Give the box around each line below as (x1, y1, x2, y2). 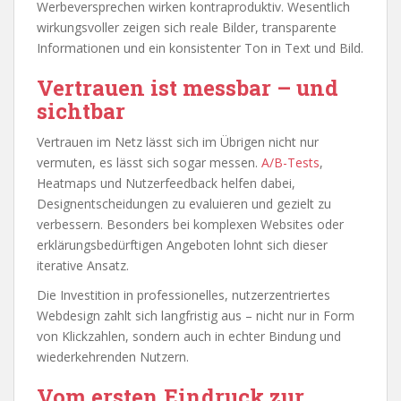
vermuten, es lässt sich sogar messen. (37, 153, 261, 171)
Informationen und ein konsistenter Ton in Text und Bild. (37, 38, 363, 56)
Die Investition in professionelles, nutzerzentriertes (37, 286, 330, 303)
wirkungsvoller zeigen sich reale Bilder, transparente (37, 18, 337, 36)
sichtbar (37, 96, 125, 125)
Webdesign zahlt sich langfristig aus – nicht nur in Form (37, 306, 354, 324)
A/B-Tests (261, 153, 320, 171)
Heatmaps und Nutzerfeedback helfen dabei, (37, 174, 295, 192)
